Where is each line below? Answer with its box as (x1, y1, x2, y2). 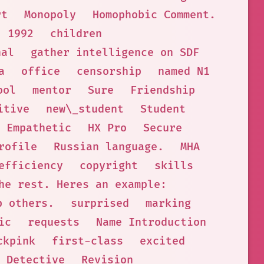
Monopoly (24, 8, 76, 22)
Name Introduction (95, 216, 206, 229)
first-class (52, 235, 123, 248)
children (50, 27, 102, 41)
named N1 (157, 65, 210, 78)
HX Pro (87, 121, 127, 135)
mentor (32, 84, 71, 97)
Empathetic (6, 121, 71, 135)
